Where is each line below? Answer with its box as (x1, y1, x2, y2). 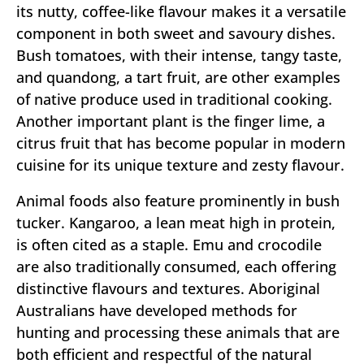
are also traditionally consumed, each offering (16, 257, 336, 277)
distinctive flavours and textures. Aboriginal (16, 279, 320, 299)
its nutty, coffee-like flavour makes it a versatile (16, 2, 346, 22)
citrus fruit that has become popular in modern (16, 133, 345, 154)
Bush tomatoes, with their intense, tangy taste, (16, 45, 342, 66)
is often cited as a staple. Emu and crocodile (16, 235, 322, 255)
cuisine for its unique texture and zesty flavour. (16, 155, 344, 175)
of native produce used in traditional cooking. (16, 89, 332, 110)
